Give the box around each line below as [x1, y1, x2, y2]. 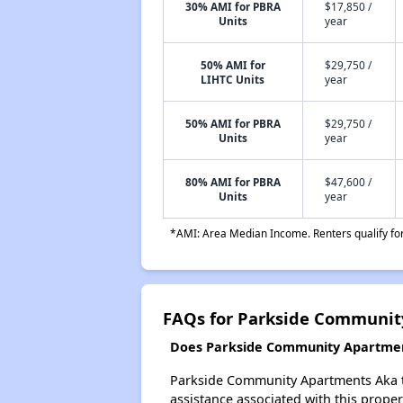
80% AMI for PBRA [184, 175, 281, 189]
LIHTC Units [201, 72, 265, 86]
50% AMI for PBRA [184, 116, 281, 130]
